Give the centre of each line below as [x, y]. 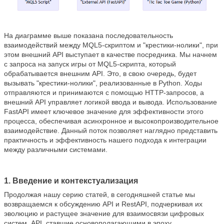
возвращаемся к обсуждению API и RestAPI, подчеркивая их [103, 204]
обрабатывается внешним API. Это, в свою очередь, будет [100, 73]
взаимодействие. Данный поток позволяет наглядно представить [111, 130]
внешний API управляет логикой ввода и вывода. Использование [110, 102]
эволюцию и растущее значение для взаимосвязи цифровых [104, 213]
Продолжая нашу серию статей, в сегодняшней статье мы [99, 194]
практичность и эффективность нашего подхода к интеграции [105, 140]
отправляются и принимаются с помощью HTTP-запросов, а [104, 92]
